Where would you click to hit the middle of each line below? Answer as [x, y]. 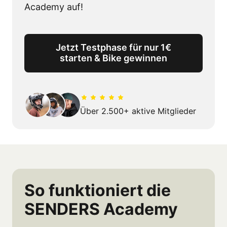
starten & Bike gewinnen [113, 58]
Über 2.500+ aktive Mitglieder [138, 111]
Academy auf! [54, 7]
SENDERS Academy [101, 209]
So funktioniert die [98, 190]
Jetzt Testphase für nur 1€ [113, 47]
